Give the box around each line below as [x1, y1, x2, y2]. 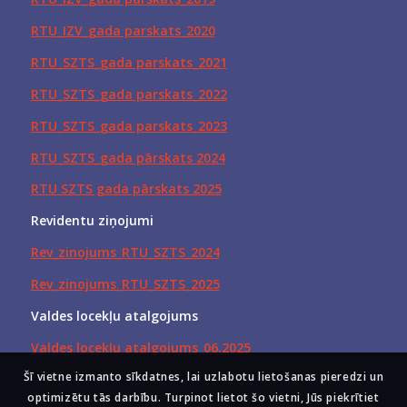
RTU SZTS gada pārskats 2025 [30, 180, 222, 198]
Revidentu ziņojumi [30, 212, 154, 230]
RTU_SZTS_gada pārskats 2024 [30, 148, 225, 166]
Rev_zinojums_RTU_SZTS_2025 [30, 275, 220, 293]
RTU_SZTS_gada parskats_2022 [30, 84, 227, 103]
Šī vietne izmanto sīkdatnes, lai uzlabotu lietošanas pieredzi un [23, 369, 384, 385]
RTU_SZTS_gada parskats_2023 [30, 116, 227, 134]
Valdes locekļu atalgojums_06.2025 [30, 338, 251, 356]
